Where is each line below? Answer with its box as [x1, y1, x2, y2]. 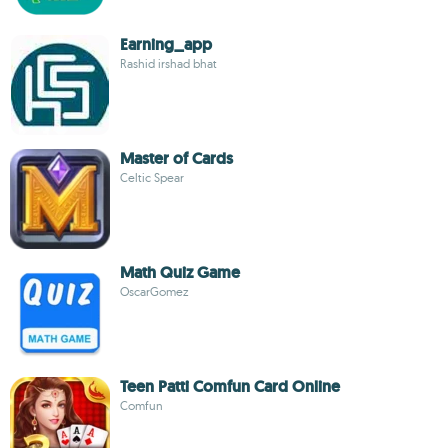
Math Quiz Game [120, 262, 240, 283]
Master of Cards [120, 148, 233, 169]
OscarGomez [120, 284, 189, 299]
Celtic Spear [120, 170, 184, 185]
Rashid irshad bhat [120, 56, 217, 71]
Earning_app [120, 34, 212, 55]
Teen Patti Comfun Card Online [120, 376, 340, 397]
